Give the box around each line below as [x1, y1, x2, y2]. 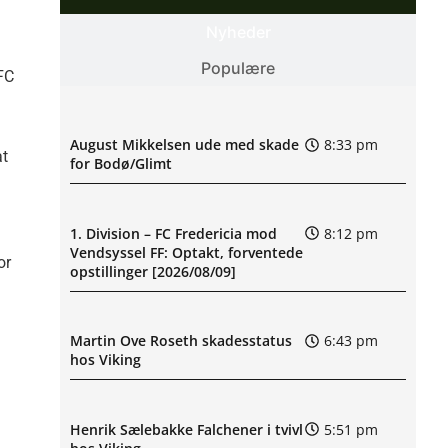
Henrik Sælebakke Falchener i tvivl [70, 419, 303, 439]
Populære [201, 57, 275, 78]
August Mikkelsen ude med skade [70, 135, 299, 155]
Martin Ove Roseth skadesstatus [70, 331, 292, 351]
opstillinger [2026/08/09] [70, 261, 236, 281]
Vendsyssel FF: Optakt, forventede [70, 242, 303, 262]
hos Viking [70, 350, 141, 370]
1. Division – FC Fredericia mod [70, 223, 277, 243]
